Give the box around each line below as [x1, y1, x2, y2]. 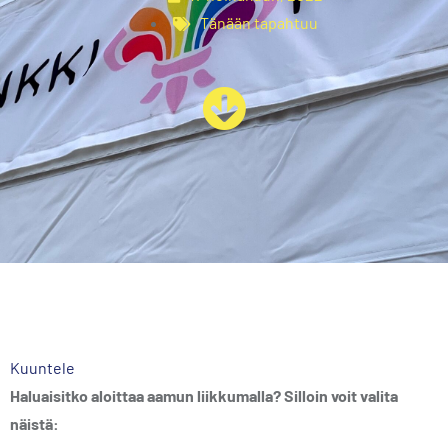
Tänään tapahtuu [199, 13, 318, 32]
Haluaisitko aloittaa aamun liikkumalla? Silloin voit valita [10, 386, 398, 405]
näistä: [10, 414, 59, 433]
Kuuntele [10, 358, 75, 377]
